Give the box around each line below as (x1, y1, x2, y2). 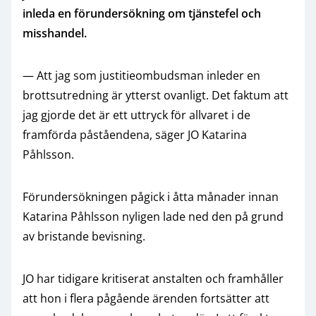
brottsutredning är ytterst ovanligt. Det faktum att (23, 87, 288, 103)
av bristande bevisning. (23, 229, 145, 244)
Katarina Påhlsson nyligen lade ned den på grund (23, 209, 284, 224)
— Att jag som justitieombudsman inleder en (23, 68, 260, 83)
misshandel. (23, 25, 87, 41)
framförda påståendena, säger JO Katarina (23, 127, 247, 142)
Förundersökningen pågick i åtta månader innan (23, 189, 279, 205)
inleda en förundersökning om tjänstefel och (23, 6, 261, 21)
